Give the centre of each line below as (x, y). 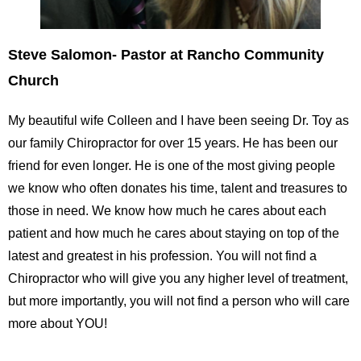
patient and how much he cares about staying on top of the (174, 233)
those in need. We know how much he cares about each (167, 210)
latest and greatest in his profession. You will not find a (162, 255)
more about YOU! (58, 323)
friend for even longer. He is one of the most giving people (172, 165)
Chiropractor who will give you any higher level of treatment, (178, 278)
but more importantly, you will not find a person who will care (179, 301)
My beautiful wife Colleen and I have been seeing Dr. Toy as (178, 120)
